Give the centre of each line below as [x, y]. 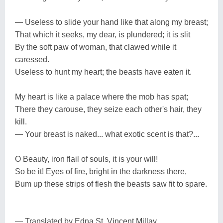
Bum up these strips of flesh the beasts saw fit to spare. [111, 184]
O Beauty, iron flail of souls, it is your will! [86, 159]
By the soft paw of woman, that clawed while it [96, 47]
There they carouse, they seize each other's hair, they [108, 109]
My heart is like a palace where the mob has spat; [102, 97]
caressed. [32, 59]
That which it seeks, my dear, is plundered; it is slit [103, 34]
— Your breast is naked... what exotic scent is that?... [107, 134]
